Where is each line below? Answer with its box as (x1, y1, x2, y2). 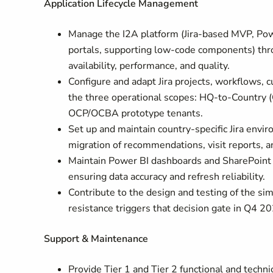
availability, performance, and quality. (68, 59, 230, 73)
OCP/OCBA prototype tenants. (68, 107, 203, 120)
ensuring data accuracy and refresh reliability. (68, 170, 265, 183)
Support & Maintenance (44, 232, 148, 246)
